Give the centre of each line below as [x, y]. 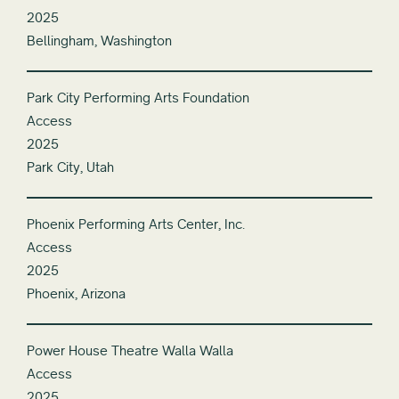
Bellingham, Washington [99, 40]
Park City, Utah [70, 167]
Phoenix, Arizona [76, 293]
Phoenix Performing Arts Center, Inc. [136, 224]
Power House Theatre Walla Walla [130, 350]
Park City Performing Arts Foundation [138, 97]
